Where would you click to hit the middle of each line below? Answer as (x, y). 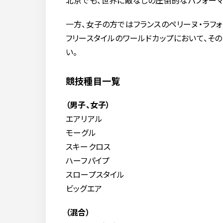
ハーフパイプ (88, 160)
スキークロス (88, 146)
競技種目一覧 (93, 81)
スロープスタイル (95, 174)
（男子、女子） (88, 105)
